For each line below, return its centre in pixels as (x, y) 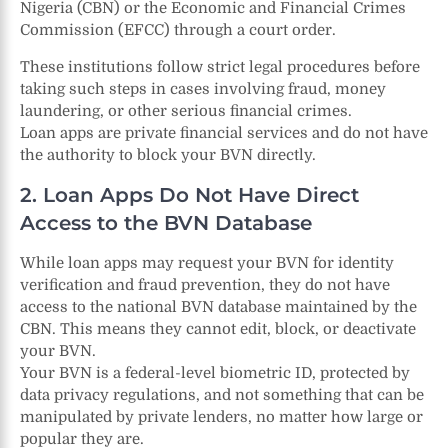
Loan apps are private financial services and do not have (224, 132)
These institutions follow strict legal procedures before (220, 66)
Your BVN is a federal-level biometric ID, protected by (215, 372)
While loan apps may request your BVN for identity (207, 262)
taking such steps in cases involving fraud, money (203, 88)
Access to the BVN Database (166, 222)
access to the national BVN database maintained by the (218, 306)
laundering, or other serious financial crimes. (186, 110)
